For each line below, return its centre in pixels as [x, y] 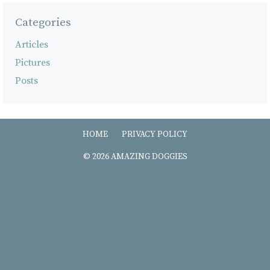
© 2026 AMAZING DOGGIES [135, 156]
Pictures [33, 62]
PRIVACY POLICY [155, 134]
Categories [43, 22]
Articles [32, 44]
